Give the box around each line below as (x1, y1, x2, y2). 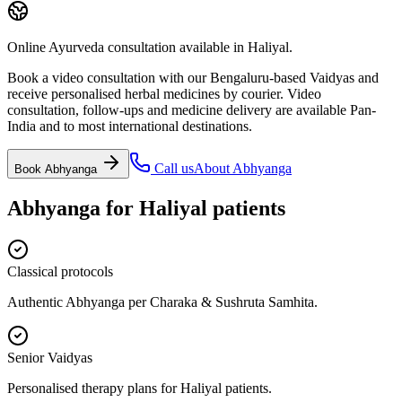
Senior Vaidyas (7, 349, 92, 365)
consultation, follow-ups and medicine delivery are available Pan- (7, 101, 376, 118)
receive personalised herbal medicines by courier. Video (7, 85, 321, 101)
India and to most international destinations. (7, 118, 252, 134)
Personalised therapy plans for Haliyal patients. (7, 380, 272, 396)
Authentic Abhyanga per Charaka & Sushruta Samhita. (7, 293, 318, 310)
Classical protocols (7, 263, 113, 279)
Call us (151, 160, 194, 176)
